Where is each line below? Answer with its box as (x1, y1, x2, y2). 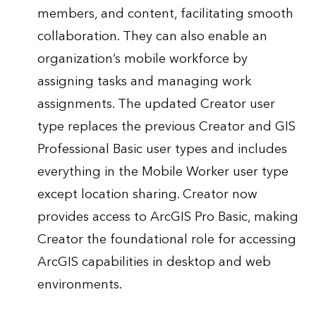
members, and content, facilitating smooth (37, 3, 293, 25)
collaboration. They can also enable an (37, 25, 267, 48)
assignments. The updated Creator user (37, 93, 275, 116)
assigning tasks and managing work (37, 71, 251, 93)
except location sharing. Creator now (37, 183, 257, 206)
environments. (37, 274, 122, 296)
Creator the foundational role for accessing (37, 229, 296, 251)
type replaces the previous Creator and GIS (37, 116, 296, 138)
